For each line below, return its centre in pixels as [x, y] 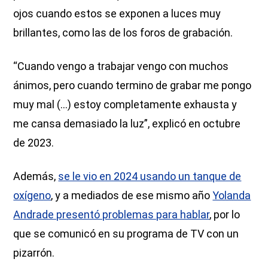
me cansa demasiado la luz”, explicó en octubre [127, 124]
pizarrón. [34, 253]
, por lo [225, 215]
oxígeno [32, 196]
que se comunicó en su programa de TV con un [126, 234]
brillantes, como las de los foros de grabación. [123, 33]
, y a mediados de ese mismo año [132, 196]
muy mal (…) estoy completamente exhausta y [125, 105]
